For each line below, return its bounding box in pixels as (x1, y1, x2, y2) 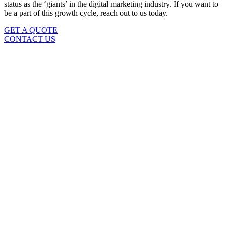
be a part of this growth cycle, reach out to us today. (4, 9, 168, 18)
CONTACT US (4, 35, 55, 44)
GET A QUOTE (4, 26, 58, 35)
